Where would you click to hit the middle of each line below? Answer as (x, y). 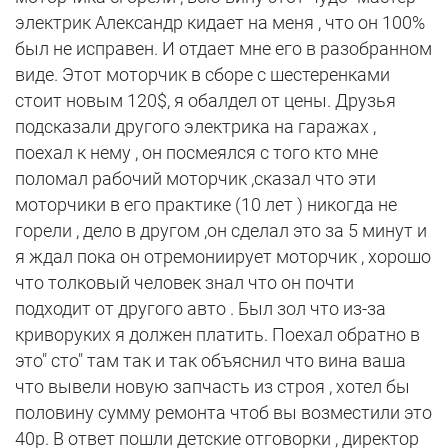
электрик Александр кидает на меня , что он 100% (220, 23)
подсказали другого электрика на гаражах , (195, 127)
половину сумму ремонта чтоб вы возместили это (223, 413)
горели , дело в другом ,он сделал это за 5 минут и (221, 231)
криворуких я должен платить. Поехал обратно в (217, 335)
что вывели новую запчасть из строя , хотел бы (212, 387)
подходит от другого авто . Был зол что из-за (200, 309)
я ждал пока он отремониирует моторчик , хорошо (223, 257)
